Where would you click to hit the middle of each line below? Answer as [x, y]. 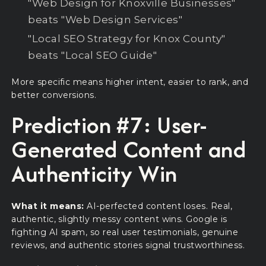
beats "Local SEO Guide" [93, 56]
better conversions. [54, 95]
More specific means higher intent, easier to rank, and [130, 82]
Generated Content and [129, 149]
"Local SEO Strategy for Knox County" [127, 39]
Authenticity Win [94, 174]
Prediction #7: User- [109, 125]
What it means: [48, 206]
